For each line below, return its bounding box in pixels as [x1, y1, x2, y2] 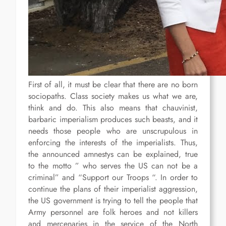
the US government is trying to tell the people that [28, 195, 198, 207]
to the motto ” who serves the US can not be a [28, 160, 198, 172]
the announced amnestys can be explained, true [28, 148, 198, 160]
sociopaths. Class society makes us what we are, [28, 90, 198, 102]
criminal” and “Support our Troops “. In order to [28, 172, 198, 184]
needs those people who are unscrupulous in [28, 125, 198, 137]
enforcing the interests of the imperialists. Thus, [28, 137, 198, 149]
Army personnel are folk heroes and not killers [28, 206, 198, 218]
